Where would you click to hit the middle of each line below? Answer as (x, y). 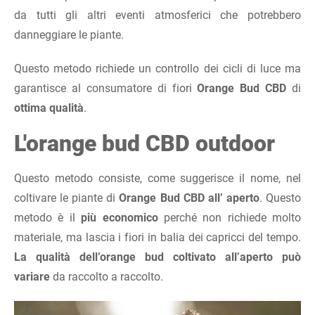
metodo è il (45, 217)
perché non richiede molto (229, 217)
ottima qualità (49, 108)
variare (32, 276)
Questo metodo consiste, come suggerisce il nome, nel (157, 178)
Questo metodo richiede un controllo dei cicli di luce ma (157, 68)
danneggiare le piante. (69, 34)
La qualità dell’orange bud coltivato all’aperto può (157, 257)
